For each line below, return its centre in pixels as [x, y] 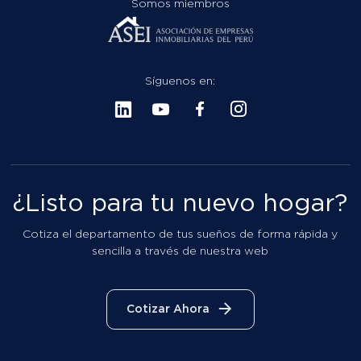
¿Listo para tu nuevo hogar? [180, 204]
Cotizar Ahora [168, 309]
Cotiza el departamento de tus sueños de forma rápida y [180, 234]
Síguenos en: [180, 81]
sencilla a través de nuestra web [180, 251]
